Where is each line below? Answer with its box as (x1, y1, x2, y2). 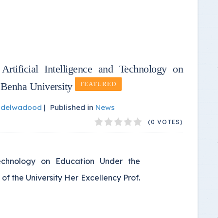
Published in (50, 102, 93, 112)
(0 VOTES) (148, 118, 183, 126)
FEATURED (80, 80, 116, 88)
